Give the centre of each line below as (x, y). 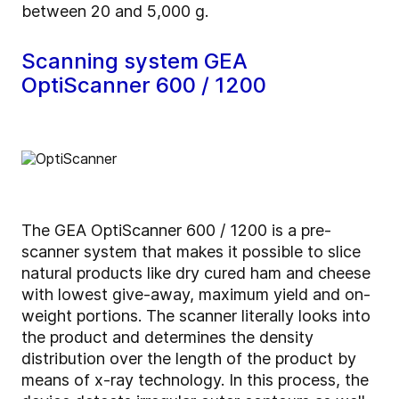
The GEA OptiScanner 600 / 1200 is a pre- (176, 230)
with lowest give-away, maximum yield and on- (196, 294)
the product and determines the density (167, 337)
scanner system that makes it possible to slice (191, 251)
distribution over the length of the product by (189, 358)
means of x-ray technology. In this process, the (195, 379)
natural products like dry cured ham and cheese (196, 273)
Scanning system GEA (134, 61)
